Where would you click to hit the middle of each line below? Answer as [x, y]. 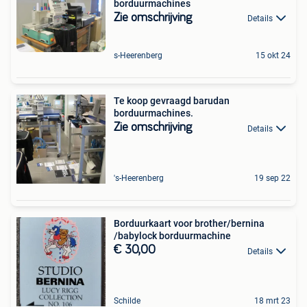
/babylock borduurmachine [172, 236]
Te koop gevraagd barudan [172, 101]
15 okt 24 [273, 56]
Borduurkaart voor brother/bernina [189, 224]
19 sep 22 [272, 179]
